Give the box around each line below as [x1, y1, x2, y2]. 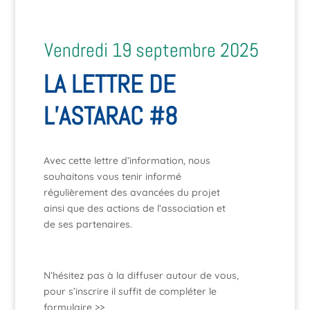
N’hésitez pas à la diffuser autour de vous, [43, 269, 239, 282]
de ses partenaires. [43, 218, 132, 230]
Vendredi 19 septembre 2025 [44, 38, 259, 62]
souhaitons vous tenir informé [43, 170, 181, 183]
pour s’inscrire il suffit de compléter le [43, 285, 217, 298]
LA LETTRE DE [43, 69, 176, 100]
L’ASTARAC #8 [43, 100, 178, 132]
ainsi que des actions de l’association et [43, 202, 226, 215]
